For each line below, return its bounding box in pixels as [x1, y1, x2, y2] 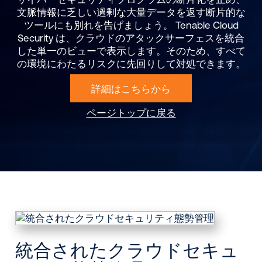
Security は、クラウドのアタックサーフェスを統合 [18, 32, 244, 44]
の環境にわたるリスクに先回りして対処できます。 [16, 58, 246, 70]
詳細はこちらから [91, 82, 171, 94]
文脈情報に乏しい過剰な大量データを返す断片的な [16, 6, 246, 18]
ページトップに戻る [86, 107, 176, 119]
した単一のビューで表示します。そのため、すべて [16, 45, 246, 57]
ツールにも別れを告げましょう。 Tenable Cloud [23, 19, 239, 31]
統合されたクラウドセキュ [15, 239, 239, 260]
